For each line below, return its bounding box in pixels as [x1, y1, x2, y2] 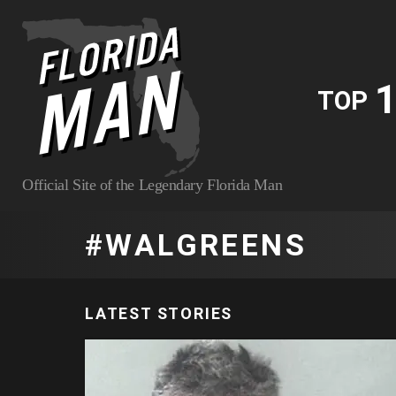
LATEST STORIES [85, 303, 233, 323]
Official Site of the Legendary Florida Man [22, 175, 283, 194]
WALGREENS [105, 226, 308, 263]
